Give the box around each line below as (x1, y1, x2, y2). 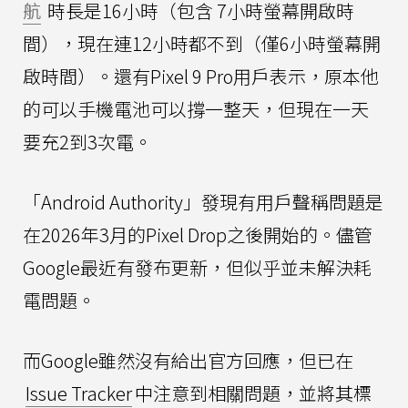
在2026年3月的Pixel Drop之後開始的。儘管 (23, 220, 372, 248)
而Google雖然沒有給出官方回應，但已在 (23, 346, 353, 373)
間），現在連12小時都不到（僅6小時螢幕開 (23, 29, 381, 56)
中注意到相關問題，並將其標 (135, 379, 372, 406)
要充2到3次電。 (23, 127, 152, 155)
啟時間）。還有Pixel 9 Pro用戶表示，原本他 (23, 62, 379, 89)
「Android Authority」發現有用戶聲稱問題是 (23, 188, 383, 215)
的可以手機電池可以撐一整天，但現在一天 (23, 95, 369, 122)
